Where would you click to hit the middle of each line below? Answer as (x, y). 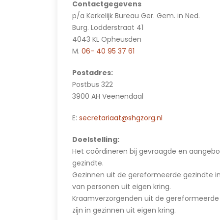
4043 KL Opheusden (107, 39)
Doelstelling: (96, 139)
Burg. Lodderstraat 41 (108, 27)
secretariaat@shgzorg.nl (121, 118)
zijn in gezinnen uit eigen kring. (124, 210)
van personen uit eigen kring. (122, 187)
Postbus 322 (93, 84)
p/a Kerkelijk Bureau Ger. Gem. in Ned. (136, 16)
